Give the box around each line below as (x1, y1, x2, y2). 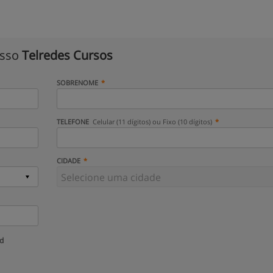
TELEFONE (56, 117, 91, 126)
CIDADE (56, 156, 80, 165)
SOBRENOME (56, 78, 98, 87)
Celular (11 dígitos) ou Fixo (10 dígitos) (93, 117, 213, 126)
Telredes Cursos (22, 47, 113, 63)
